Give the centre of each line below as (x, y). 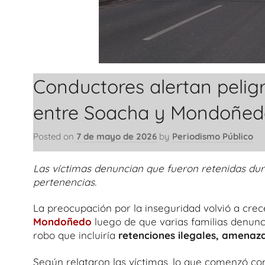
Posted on (55, 136)
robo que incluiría (76, 235)
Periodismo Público (213, 136)
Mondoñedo (62, 222)
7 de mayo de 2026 (117, 136)
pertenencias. (65, 182)
